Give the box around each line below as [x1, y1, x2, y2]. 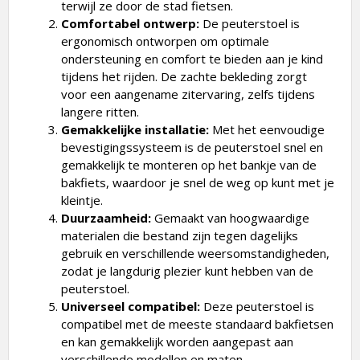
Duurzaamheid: [61, 210, 151, 227]
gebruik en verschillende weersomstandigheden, [61, 245, 329, 262]
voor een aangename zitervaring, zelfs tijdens [61, 86, 315, 103]
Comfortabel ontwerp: [61, 15, 199, 32]
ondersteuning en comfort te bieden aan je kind [61, 51, 323, 67]
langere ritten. [61, 104, 139, 121]
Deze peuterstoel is [200, 298, 314, 315]
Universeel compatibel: [61, 298, 200, 315]
